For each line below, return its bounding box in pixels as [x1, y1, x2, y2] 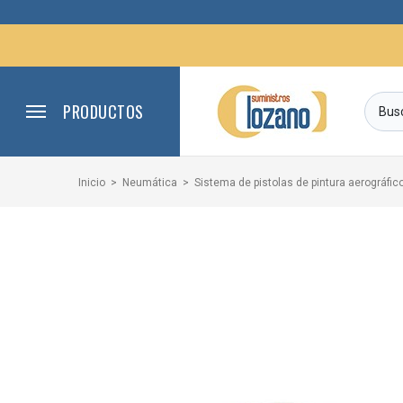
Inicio [78, 176, 105, 189]
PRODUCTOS [63, 100, 144, 123]
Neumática [122, 176, 177, 189]
